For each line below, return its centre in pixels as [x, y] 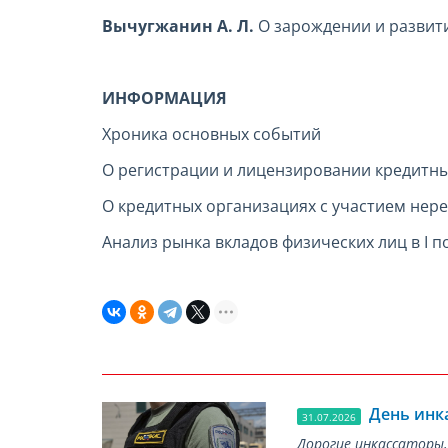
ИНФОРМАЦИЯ [164, 98]
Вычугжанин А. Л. [180, 26]
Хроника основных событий [211, 134]
